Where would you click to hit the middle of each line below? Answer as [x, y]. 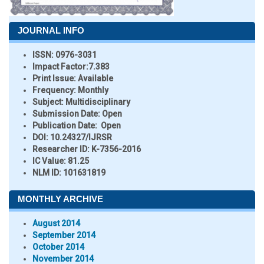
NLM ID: [47, 173]
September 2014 [64, 235]
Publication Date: [65, 126]
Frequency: [54, 90]
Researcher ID [60, 149]
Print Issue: [54, 78]
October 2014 [58, 247]
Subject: [49, 102]
